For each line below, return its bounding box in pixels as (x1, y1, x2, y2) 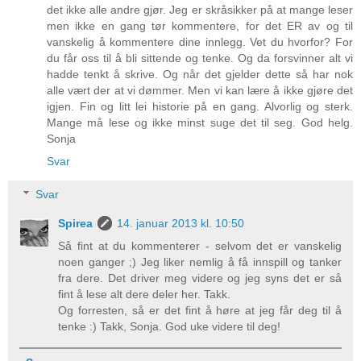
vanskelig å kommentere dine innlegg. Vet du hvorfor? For (47, 35, 353, 48)
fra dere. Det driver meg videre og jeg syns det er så (58, 272, 342, 285)
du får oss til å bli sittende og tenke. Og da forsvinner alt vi (47, 51, 353, 64)
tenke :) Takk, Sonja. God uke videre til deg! (58, 320, 281, 334)
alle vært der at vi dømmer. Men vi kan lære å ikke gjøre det (47, 83, 353, 97)
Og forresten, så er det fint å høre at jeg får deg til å (58, 304, 342, 317)
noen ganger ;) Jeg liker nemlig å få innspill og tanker (58, 255, 342, 269)
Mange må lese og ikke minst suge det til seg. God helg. (47, 115, 353, 129)
